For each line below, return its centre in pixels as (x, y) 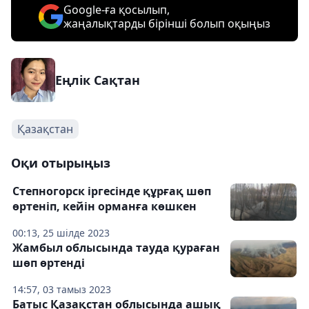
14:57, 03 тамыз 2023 (62, 289)
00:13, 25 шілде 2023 (61, 233)
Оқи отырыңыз (61, 163)
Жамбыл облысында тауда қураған (116, 248)
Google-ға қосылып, (117, 10)
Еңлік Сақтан (98, 80)
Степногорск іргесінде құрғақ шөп (112, 191)
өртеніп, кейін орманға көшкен (104, 206)
